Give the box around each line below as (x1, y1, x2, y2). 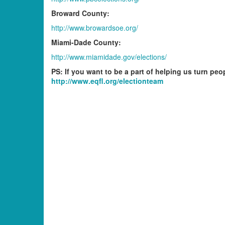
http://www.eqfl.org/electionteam (51, 75, 163, 86)
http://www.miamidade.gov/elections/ (51, 51, 167, 62)
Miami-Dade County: (51, 37, 121, 47)
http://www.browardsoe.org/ (51, 22, 138, 33)
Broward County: (51, 8, 109, 18)
